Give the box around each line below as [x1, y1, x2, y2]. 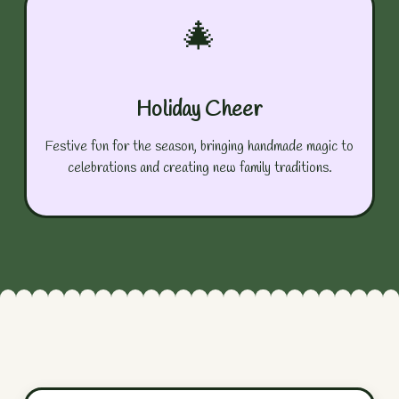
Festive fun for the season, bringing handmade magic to [45, 136, 354, 156]
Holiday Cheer [136, 95, 263, 125]
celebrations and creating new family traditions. [67, 158, 332, 177]
